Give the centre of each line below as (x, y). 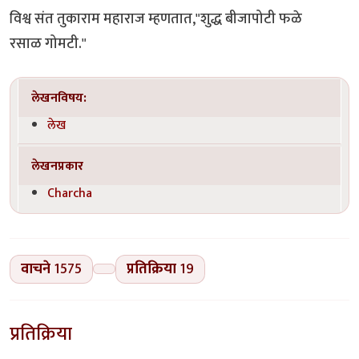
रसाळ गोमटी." (48, 43)
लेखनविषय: (59, 98)
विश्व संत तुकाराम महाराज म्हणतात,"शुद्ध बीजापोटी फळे (156, 18)
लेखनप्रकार (58, 165)
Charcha (70, 193)
